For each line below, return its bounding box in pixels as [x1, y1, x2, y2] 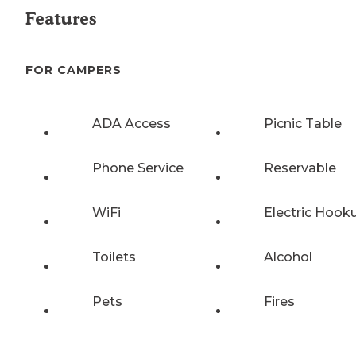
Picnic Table [264, 115, 342, 131]
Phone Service [92, 160, 184, 176]
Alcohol [264, 249, 312, 265]
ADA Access [92, 115, 171, 131]
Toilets [92, 249, 136, 265]
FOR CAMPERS [25, 63, 122, 78]
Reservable [264, 160, 336, 176]
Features [25, 9, 96, 29]
